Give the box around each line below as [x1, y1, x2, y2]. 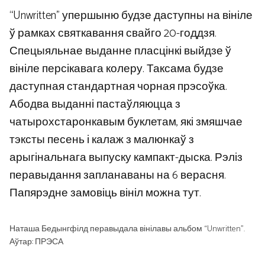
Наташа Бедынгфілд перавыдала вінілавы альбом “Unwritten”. [9, 221, 245, 236]
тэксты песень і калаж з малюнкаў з [9, 131, 194, 150]
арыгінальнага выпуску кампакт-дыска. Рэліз [9, 148, 243, 167]
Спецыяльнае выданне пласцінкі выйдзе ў [9, 42, 231, 61]
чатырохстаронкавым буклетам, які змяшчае [9, 113, 243, 132]
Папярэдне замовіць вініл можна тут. [9, 184, 201, 203]
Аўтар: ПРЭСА [9, 234, 63, 249]
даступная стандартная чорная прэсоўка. [9, 77, 227, 96]
